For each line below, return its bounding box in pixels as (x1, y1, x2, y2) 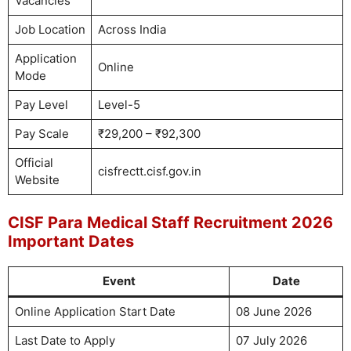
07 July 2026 (235, 332, 307, 348)
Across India (97, 22, 166, 37)
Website (14, 172, 60, 187)
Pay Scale (14, 126, 69, 141)
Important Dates (8, 231, 134, 251)
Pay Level (14, 97, 68, 112)
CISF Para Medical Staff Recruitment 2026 (8, 212, 333, 232)
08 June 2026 (235, 303, 312, 319)
